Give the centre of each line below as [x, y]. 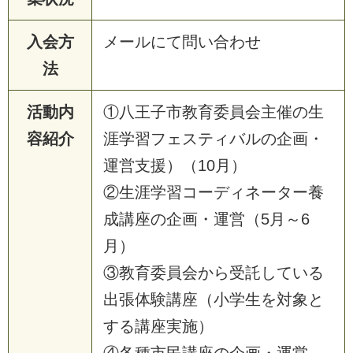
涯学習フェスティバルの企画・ [214, 138]
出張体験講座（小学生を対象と [214, 299]
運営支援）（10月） [175, 165]
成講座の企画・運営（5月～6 [206, 219]
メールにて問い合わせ [182, 41]
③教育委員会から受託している [214, 272]
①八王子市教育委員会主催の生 [214, 111]
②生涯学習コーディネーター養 [214, 192]
